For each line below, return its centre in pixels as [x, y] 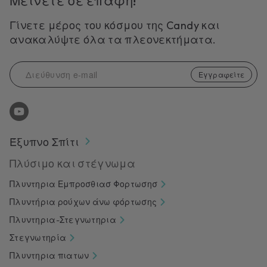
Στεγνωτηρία [38, 238]
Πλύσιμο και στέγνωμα [73, 164]
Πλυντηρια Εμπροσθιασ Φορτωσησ [84, 184]
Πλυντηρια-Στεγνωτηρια [63, 220]
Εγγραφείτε [221, 74]
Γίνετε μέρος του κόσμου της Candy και [115, 26]
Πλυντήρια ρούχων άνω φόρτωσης [83, 202]
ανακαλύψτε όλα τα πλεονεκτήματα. [113, 40]
